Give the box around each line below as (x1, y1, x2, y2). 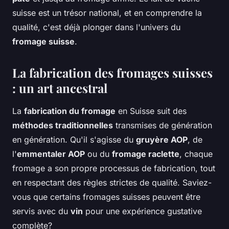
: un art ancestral (12, 80, 107, 97)
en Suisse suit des (116, 106, 187, 117)
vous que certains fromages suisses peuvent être (12, 192, 200, 202)
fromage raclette (112, 149, 179, 159)
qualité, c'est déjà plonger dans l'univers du (12, 22, 180, 33)
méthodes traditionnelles (12, 120, 113, 131)
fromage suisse (12, 36, 75, 47)
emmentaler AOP (17, 149, 85, 159)
